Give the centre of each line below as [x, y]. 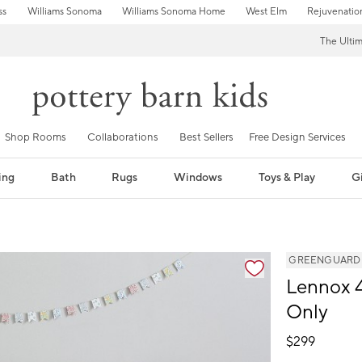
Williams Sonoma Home [173, 12]
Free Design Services [297, 137]
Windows [198, 177]
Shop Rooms [36, 137]
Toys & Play [287, 177]
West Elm [266, 12]
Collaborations [123, 137]
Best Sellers [206, 137]
